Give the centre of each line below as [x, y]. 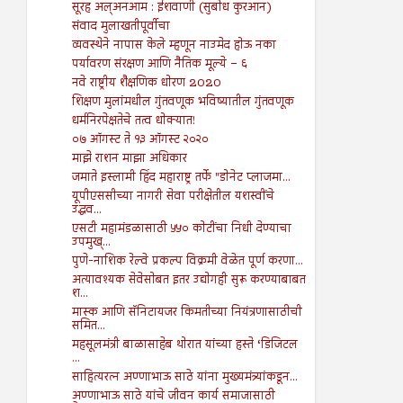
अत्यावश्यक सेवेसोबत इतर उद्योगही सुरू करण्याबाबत [188, 280]
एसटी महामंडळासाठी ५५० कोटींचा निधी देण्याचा [181, 229]
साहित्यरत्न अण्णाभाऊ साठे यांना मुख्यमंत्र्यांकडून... [184, 377]
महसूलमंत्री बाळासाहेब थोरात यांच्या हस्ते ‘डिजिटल [184, 345]
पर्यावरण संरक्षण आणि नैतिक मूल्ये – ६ [159, 64]
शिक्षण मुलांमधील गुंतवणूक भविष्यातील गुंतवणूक [183, 102]
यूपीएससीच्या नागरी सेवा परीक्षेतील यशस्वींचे [173, 197]
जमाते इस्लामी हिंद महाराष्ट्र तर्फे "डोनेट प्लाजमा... [181, 178]
